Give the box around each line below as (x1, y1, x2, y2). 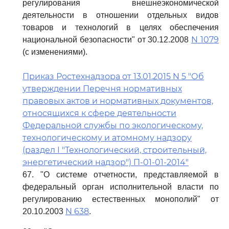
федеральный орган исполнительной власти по (22, 182, 219, 191)
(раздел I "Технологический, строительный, (22, 145, 207, 155)
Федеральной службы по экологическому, (22, 121, 203, 130)
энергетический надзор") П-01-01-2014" (22, 157, 189, 167)
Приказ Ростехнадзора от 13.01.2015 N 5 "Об (22, 72, 204, 81)
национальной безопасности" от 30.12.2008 (22, 35, 192, 44)
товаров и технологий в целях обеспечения (22, 23, 219, 32)
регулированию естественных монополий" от (22, 195, 219, 203)
